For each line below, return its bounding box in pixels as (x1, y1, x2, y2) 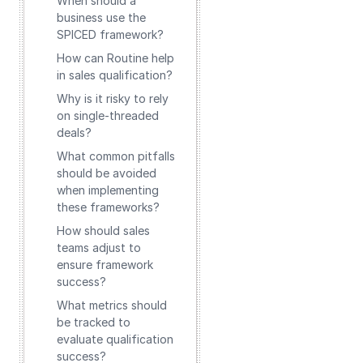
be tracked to (57, 315, 130, 329)
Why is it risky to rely (57, 92, 169, 105)
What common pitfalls (57, 149, 175, 163)
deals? (57, 126, 92, 139)
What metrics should (57, 298, 167, 312)
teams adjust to (57, 241, 141, 254)
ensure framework (57, 258, 153, 271)
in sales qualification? (57, 68, 173, 82)
